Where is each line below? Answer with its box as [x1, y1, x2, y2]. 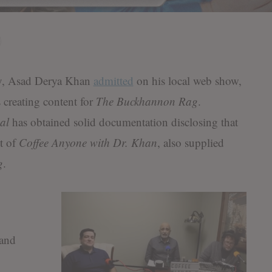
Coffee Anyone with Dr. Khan [18, 135, 157, 151]
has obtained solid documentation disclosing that [8, 114, 238, 130]
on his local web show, [133, 73, 242, 89]
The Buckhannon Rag [92, 93, 198, 109]
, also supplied [157, 135, 224, 151]
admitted [93, 73, 134, 89]
